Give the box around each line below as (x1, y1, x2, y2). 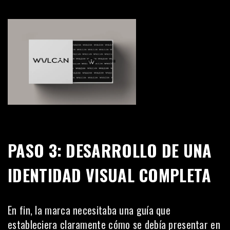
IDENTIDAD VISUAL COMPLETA (8, 163, 212, 187)
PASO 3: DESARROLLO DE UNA (8, 138, 212, 162)
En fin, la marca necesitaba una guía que (8, 202, 170, 218)
